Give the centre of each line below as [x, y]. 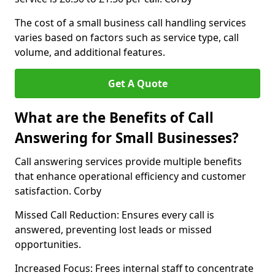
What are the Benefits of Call [114, 118]
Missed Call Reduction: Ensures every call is [114, 215]
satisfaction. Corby [58, 191]
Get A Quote [137, 83]
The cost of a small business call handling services [130, 23]
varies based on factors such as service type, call [127, 37]
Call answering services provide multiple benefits [128, 161]
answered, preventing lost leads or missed [113, 230]
